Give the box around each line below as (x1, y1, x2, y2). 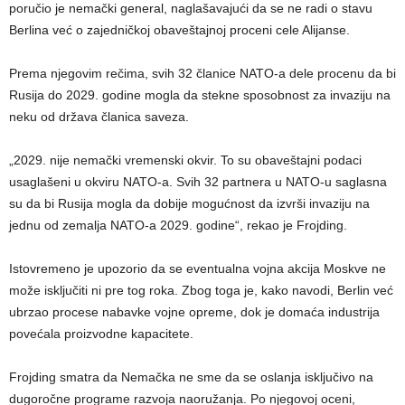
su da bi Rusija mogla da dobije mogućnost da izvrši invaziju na (9, 196, 370, 212)
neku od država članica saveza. (9, 109, 189, 125)
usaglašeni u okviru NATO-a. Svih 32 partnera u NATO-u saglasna (9, 174, 387, 190)
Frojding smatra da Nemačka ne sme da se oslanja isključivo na (9, 370, 373, 385)
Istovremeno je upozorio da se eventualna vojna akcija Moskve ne (9, 261, 386, 277)
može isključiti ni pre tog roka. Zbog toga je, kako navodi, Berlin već (9, 283, 393, 298)
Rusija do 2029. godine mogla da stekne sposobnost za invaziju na (9, 88, 391, 103)
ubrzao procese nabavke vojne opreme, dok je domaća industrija (9, 305, 380, 320)
